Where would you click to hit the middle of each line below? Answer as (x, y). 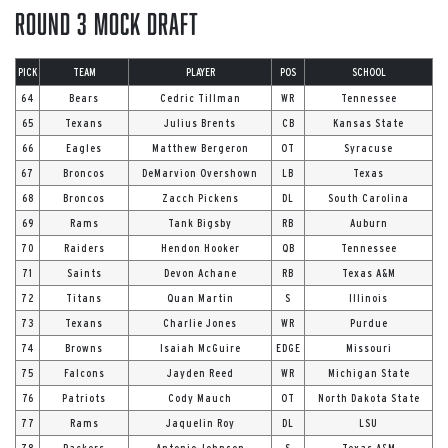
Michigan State (368, 372)
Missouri (368, 347)
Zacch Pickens (200, 197)
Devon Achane (200, 272)
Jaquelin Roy (200, 422)
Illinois (368, 297)
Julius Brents (200, 122)
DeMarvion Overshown (200, 172)
